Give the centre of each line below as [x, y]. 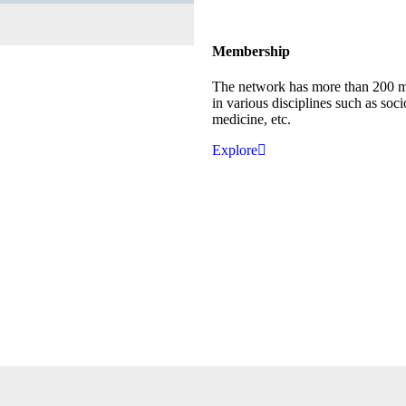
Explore [235, 150]
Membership [251, 51]
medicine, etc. [251, 120]
